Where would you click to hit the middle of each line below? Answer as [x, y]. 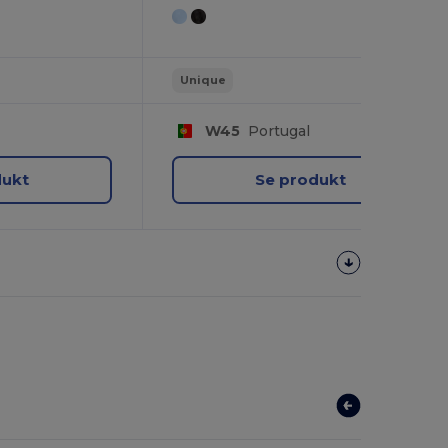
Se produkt [300, 180]
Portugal [274, 130]
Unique [202, 80]
